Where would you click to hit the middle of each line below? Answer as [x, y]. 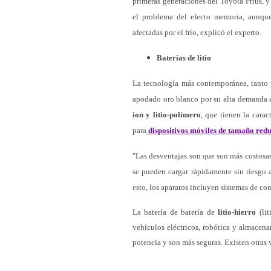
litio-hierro [237, 212]
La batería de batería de [175, 212]
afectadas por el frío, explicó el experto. [197, 32]
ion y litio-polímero [167, 115]
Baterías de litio [184, 58]
